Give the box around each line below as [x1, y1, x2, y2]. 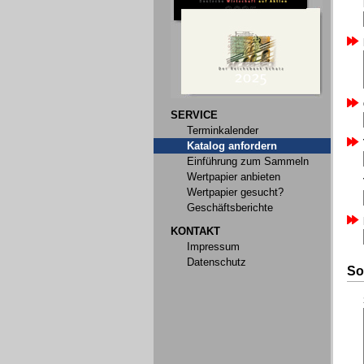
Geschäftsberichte [187, 201, 273, 214]
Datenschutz [187, 256, 246, 268]
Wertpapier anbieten [187, 171, 280, 183]
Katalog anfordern [187, 140, 277, 152]
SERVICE [171, 109, 218, 121]
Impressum [187, 240, 240, 253]
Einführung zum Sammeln [187, 155, 309, 167]
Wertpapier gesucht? [187, 186, 284, 198]
